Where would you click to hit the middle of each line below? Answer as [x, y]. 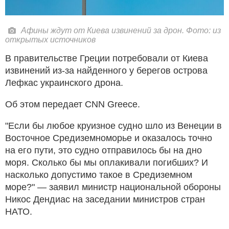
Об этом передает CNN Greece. [73, 104]
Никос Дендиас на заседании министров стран [105, 199]
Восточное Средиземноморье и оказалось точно [109, 138]
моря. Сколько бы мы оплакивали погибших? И [107, 162]
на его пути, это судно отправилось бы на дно [104, 150]
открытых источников [50, 39]
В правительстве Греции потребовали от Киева [107, 58]
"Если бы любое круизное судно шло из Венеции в [113, 125]
